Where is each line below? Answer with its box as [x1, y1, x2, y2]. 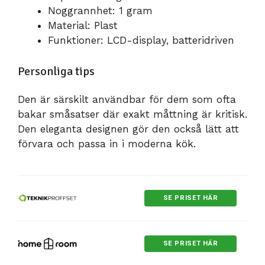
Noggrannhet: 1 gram [48, 4, 153, 17]
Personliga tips [18, 64, 95, 79]
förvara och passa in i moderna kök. [18, 138, 196, 150]
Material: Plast [48, 19, 118, 31]
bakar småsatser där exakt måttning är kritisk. [18, 108, 247, 121]
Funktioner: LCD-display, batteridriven [48, 34, 234, 46]
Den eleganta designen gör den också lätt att [18, 123, 239, 135]
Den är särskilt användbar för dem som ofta [18, 93, 236, 106]
